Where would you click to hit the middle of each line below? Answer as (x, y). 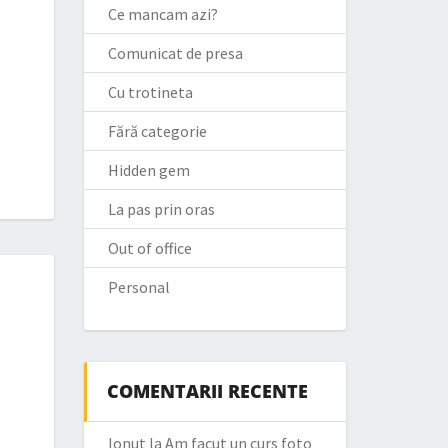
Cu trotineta (150, 92)
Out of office (149, 248)
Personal (138, 287)
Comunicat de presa (175, 53)
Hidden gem (148, 170)
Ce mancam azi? (162, 14)
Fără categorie (157, 131)
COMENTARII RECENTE (207, 391)
